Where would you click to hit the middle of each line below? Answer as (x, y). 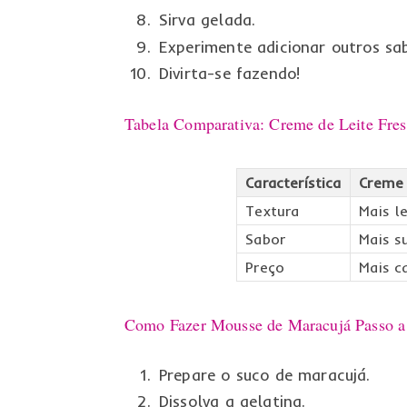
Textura (273, 210)
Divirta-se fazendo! (229, 74)
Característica (293, 182)
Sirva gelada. (207, 20)
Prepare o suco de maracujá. (264, 374)
